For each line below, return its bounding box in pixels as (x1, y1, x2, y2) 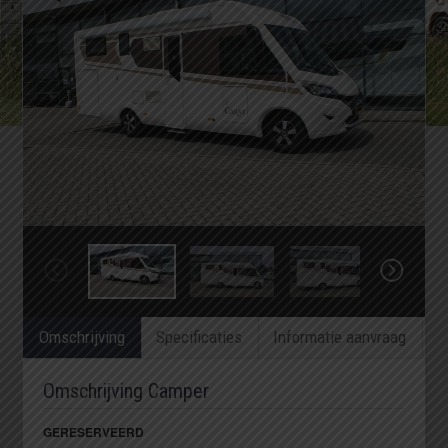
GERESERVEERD (43, 422, 145, 441)
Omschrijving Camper (43, 378, 210, 403)
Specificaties (156, 326, 243, 347)
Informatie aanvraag (273, 326, 407, 347)
